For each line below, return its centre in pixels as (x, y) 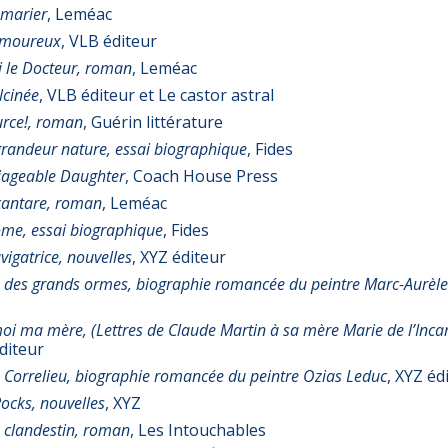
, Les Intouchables (198, 430)
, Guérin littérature (153, 122)
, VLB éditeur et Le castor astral (156, 95)
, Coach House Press (201, 176)
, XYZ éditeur (179, 257)
